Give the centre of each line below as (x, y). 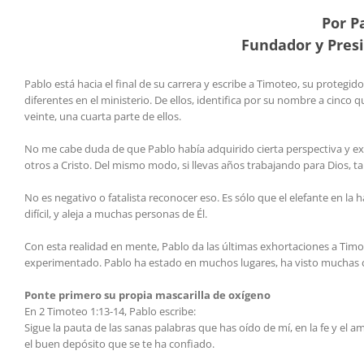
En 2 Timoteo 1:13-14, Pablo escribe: (110, 312)
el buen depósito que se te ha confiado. (119, 344)
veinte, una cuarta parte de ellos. (103, 117)
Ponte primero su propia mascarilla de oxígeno (147, 295)
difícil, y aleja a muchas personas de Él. (116, 214)
